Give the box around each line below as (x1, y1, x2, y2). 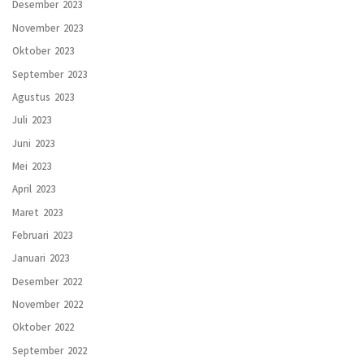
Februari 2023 (12, 224, 72, 242)
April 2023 (12, 178, 55, 196)
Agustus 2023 (12, 85, 74, 103)
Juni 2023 (12, 132, 54, 149)
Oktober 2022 (12, 316, 74, 334)
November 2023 (12, 16, 83, 34)
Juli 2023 (12, 109, 51, 127)
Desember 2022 (12, 270, 82, 288)
